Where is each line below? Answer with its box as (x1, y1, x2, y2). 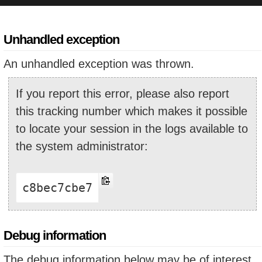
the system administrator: (16, 139, 148, 153)
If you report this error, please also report (16, 87, 229, 100)
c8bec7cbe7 (22, 180, 92, 195)
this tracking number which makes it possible (16, 104, 247, 118)
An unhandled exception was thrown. (4, 57, 194, 70)
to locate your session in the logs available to (16, 122, 248, 135)
